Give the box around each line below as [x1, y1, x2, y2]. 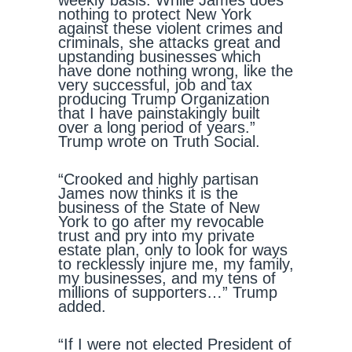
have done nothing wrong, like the [58, 62, 293, 79]
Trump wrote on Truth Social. [58, 133, 260, 150]
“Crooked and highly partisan [58, 170, 258, 188]
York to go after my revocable [58, 213, 264, 230]
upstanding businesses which [58, 48, 261, 65]
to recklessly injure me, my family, [58, 255, 294, 273]
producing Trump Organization [58, 90, 269, 108]
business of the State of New [58, 199, 259, 216]
